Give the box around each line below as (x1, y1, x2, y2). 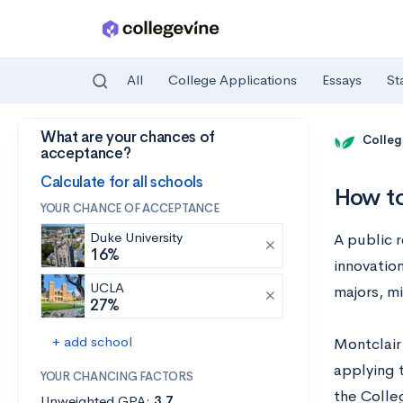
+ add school (52, 333, 132, 350)
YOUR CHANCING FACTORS (40, 369, 193, 384)
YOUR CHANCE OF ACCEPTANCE (40, 201, 219, 216)
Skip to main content (19, 132, 146, 149)
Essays (322, 71, 362, 89)
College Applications (168, 71, 297, 89)
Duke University (90, 228, 183, 246)
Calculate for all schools (40, 172, 203, 192)
